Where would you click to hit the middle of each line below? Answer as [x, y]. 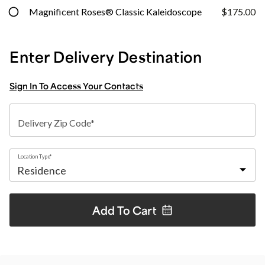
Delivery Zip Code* [56, 123]
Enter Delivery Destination [106, 57]
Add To [112, 210]
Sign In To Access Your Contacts [76, 86]
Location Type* [35, 156]
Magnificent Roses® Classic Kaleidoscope [115, 12]
